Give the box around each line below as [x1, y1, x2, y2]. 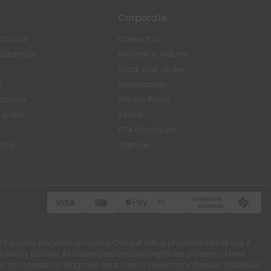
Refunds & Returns [118, 48, 191, 60]
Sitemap [118, 139, 152, 151]
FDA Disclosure [118, 124, 177, 135]
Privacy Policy [118, 94, 171, 105]
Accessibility [118, 79, 166, 90]
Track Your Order [118, 64, 186, 75]
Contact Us [118, 33, 162, 45]
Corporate [118, 11, 168, 24]
